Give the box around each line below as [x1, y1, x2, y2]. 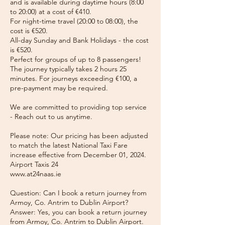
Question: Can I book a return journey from [10, 188, 147, 197]
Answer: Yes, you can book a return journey [10, 207, 147, 216]
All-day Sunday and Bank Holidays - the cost [10, 36, 149, 45]
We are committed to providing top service [10, 102, 147, 111]
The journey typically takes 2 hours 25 [10, 64, 127, 73]
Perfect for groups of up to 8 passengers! [10, 55, 141, 64]
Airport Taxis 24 [10, 160, 58, 169]
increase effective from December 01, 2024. [10, 150, 146, 159]
